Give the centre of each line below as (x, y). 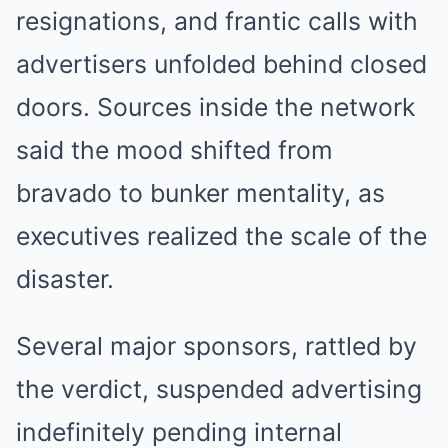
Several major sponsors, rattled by (216, 345)
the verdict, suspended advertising (219, 388)
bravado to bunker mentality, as (200, 192)
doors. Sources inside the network (215, 106)
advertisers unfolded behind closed (221, 63)
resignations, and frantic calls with (217, 20)
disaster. (65, 278)
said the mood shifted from (174, 149)
